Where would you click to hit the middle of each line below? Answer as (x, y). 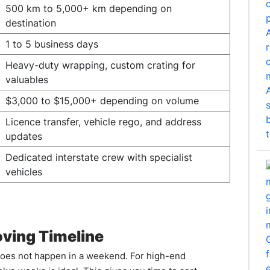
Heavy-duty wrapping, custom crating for (100, 65)
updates (24, 136)
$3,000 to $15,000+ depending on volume (102, 101)
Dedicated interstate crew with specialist (99, 157)
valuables (27, 80)
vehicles (24, 172)
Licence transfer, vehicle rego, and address (103, 122)
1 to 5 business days (52, 44)
